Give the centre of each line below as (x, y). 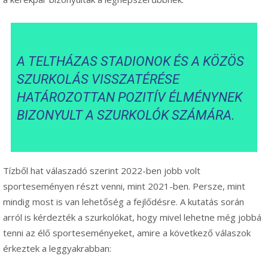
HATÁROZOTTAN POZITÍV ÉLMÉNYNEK (130, 97)
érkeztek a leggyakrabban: (57, 248)
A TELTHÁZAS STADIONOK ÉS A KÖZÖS (131, 61)
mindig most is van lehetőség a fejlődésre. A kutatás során (124, 201)
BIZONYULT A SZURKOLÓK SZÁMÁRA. (126, 115)
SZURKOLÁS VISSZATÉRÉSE (98, 79)
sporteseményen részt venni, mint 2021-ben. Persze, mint (124, 186)
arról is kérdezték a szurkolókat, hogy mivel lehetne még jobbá (132, 217)
